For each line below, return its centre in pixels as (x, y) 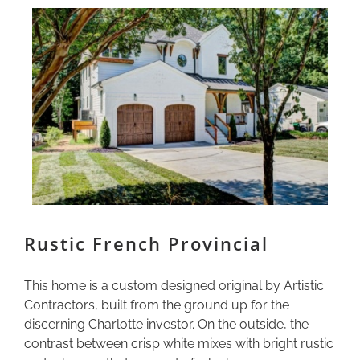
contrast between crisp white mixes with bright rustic (179, 344)
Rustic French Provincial (146, 244)
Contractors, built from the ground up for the (157, 305)
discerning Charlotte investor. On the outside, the (166, 325)
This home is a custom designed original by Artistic (174, 286)
